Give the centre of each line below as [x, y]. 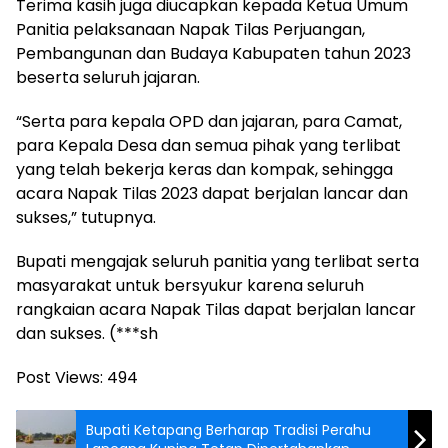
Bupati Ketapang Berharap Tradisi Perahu [228, 429]
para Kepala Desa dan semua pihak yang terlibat [208, 145]
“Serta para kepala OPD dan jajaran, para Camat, [209, 121]
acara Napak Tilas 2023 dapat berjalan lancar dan [212, 193]
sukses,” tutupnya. [86, 217]
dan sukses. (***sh [87, 333]
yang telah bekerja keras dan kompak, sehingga [204, 169]
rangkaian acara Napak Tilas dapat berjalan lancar [216, 309]
